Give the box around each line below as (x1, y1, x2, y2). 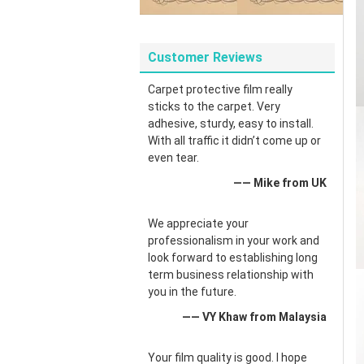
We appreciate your (148, 217, 249, 230)
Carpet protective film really (148, 83, 292, 96)
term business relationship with (148, 268, 314, 281)
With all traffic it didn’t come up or (148, 134, 321, 147)
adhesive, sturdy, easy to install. (148, 117, 314, 130)
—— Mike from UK (233, 176, 327, 189)
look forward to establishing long (148, 251, 318, 264)
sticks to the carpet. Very (148, 100, 280, 113)
